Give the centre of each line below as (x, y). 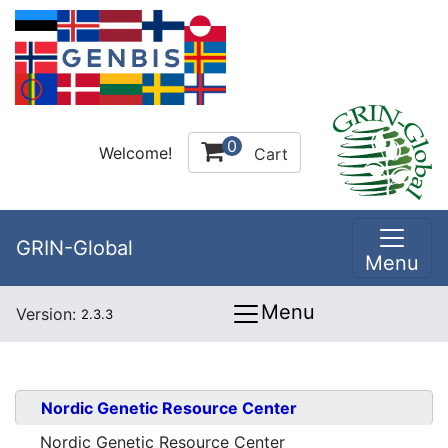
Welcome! (135, 152)
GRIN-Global (74, 248)
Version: (48, 314)
